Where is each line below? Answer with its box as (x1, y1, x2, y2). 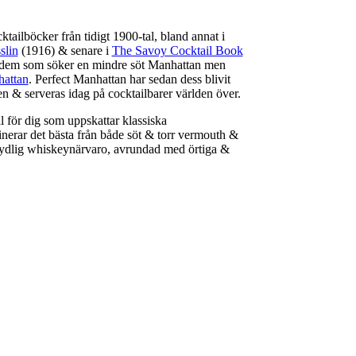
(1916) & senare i (17, 43, 112, 57)
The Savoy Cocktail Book (111, 43, 243, 57)
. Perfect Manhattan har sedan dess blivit (28, 72, 230, 86)
